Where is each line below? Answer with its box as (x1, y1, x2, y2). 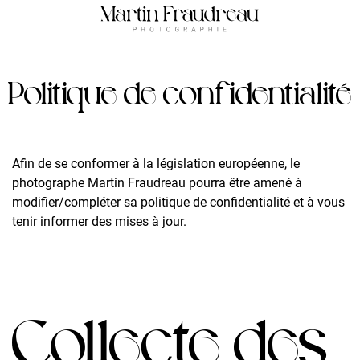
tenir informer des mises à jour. (12, 214, 186, 229)
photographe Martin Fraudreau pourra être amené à (12, 175, 302, 190)
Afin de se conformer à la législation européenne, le (12, 156, 300, 171)
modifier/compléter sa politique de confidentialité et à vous (12, 194, 345, 210)
